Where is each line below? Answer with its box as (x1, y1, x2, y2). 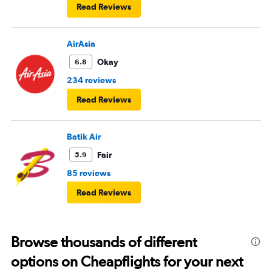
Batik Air (67, 132, 101, 142)
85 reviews (67, 168, 110, 178)
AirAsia (67, 39, 95, 49)
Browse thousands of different (11, 233, 197, 251)
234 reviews (67, 75, 116, 86)
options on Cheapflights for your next (11, 253, 243, 271)
